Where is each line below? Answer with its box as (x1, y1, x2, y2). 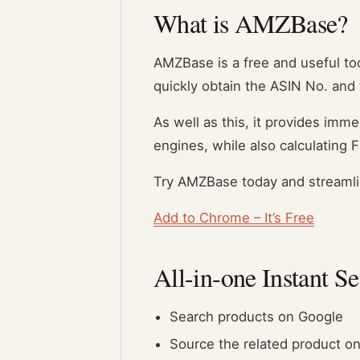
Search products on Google (170, 308, 343, 325)
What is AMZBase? (153, 5, 348, 40)
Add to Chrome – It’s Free (153, 209, 314, 226)
